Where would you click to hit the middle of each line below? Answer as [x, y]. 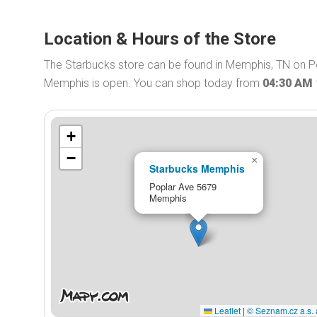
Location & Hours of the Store [160, 39]
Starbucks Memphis [197, 168]
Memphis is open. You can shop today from [153, 83]
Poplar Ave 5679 [183, 186]
